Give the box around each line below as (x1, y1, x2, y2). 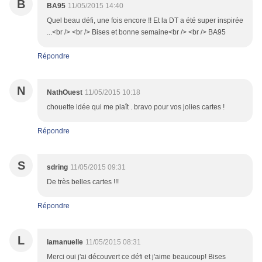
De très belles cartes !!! (47, 178, 119, 187)
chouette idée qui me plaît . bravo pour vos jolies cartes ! (47, 103, 225, 112)
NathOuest (47, 88, 82, 97)
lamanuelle (47, 238, 83, 247)
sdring (47, 163, 68, 172)
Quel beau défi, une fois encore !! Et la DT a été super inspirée (47, 16, 243, 25)
